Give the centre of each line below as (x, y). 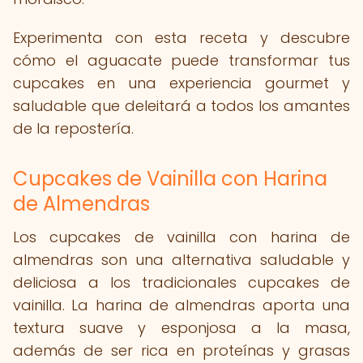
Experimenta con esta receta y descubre (181, 38)
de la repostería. (73, 128)
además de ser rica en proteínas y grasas (181, 350)
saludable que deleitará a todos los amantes (181, 106)
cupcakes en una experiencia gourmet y (181, 83)
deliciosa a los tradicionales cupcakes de (181, 282)
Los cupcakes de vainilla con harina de (181, 237)
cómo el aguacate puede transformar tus (181, 60)
